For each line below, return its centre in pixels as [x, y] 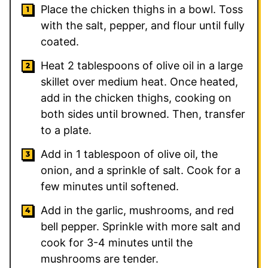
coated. [60, 41]
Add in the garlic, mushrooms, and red [137, 210]
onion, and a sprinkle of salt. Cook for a [141, 170]
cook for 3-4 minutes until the [117, 242]
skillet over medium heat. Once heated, [139, 81]
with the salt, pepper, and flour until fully [143, 25]
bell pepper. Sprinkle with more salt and [141, 226]
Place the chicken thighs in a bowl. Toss [142, 9]
